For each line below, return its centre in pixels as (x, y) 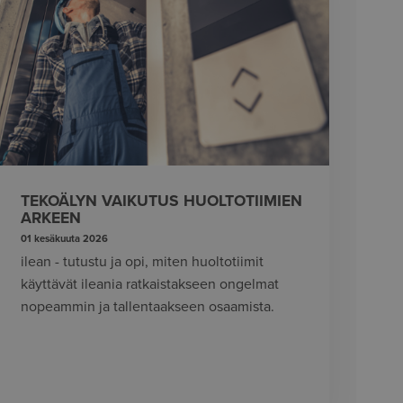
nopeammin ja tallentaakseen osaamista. (147, 307)
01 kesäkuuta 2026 (64, 239)
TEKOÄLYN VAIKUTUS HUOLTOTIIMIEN (161, 201)
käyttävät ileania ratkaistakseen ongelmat (149, 285)
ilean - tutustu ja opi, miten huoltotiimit (142, 262)
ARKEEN (50, 218)
